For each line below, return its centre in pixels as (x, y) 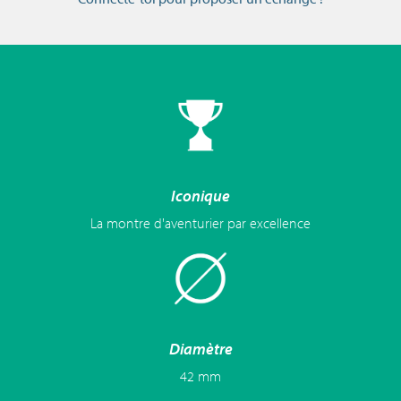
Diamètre (200, 349)
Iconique (200, 196)
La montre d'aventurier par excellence (200, 223)
